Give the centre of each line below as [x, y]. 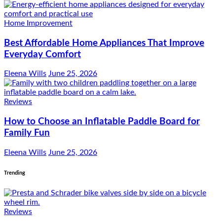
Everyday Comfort [42, 54]
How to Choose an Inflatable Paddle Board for [102, 122]
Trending [15, 173]
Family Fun [27, 133]
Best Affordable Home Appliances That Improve [104, 43]
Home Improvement [38, 23]
